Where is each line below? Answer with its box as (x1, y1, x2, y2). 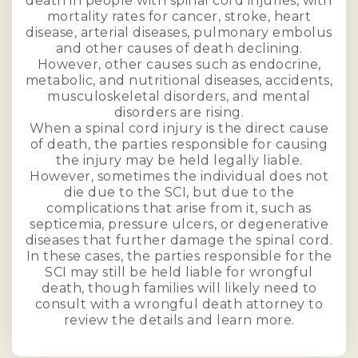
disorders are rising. (113, 104, 245, 120)
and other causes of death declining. (55, 40, 303, 56)
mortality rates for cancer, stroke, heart (46, 8, 312, 24)
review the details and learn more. (63, 312, 295, 328)
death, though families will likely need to (41, 280, 317, 296)
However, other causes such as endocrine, (37, 56, 321, 72)
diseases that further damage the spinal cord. (25, 232, 333, 248)
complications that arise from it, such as (46, 200, 312, 216)
